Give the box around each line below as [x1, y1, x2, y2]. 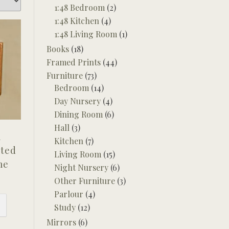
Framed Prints [47, 57, 101, 67]
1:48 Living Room [54, 29, 117, 39]
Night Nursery [54, 162, 108, 173]
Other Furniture [54, 175, 115, 186]
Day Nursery [54, 96, 101, 106]
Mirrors [47, 217, 76, 227]
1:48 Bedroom [54, 2, 105, 13]
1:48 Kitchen [54, 15, 99, 26]
